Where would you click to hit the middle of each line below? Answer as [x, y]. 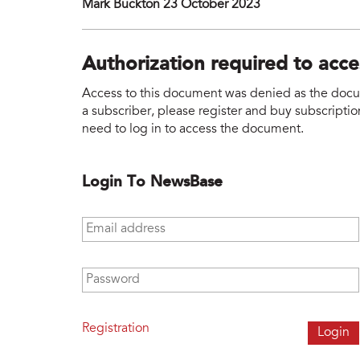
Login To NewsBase [152, 182]
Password [110, 274]
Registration [116, 328]
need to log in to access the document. [193, 129]
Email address [123, 224]
